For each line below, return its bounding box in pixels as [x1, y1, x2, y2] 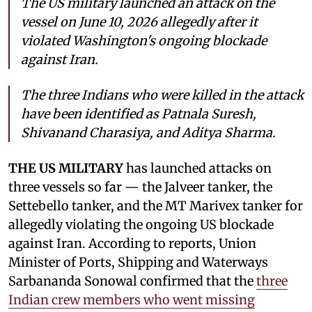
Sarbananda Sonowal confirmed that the [8, 272, 256, 289]
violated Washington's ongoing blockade [21, 32, 267, 49]
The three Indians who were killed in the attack [21, 86, 304, 103]
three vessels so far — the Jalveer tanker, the [8, 178, 272, 195]
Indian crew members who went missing [8, 291, 255, 308]
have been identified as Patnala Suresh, [21, 105, 256, 122]
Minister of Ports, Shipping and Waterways [8, 253, 268, 270]
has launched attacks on [123, 159, 272, 176]
